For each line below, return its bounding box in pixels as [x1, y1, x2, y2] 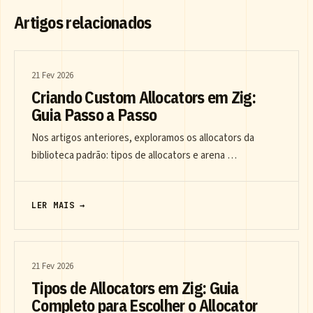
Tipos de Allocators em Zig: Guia [31, 277, 239, 299]
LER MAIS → [31, 200, 86, 212]
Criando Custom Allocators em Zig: [31, 87, 256, 108]
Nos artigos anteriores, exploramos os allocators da [31, 131, 254, 146]
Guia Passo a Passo [31, 104, 157, 126]
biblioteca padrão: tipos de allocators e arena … [31, 148, 237, 163]
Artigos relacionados [14, 11, 152, 34]
